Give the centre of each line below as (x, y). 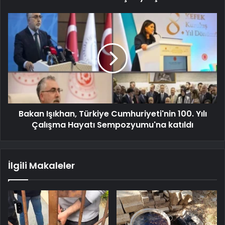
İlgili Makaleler (41, 166)
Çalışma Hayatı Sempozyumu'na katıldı (113, 125)
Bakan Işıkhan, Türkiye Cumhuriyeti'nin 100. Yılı (113, 114)
